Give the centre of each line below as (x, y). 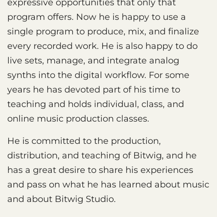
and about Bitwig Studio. (62, 199)
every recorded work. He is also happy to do (102, 46)
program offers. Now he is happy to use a (97, 17)
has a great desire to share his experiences (100, 170)
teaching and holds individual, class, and (96, 104)
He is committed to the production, (84, 141)
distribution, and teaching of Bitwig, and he (102, 155)
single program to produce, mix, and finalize (103, 31)
